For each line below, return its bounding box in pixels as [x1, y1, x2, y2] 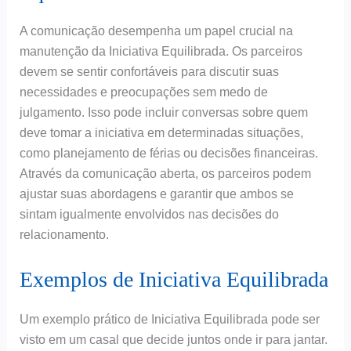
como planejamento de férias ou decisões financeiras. [19, 147, 318, 161]
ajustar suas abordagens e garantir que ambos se [19, 187, 294, 201]
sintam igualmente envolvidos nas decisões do [19, 208, 279, 222]
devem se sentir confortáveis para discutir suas [19, 65, 279, 79]
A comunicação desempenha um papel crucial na [19, 24, 293, 38]
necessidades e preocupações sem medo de [19, 85, 268, 100]
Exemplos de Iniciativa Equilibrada [19, 267, 328, 292]
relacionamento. [19, 228, 109, 242]
